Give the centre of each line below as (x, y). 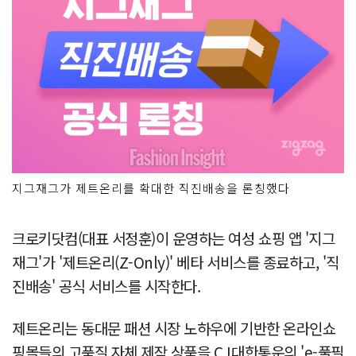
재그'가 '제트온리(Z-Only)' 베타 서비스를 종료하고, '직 (176, 261)
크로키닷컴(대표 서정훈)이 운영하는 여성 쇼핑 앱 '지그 (174, 238)
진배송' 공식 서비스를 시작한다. (106, 285)
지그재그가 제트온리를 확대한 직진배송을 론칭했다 (151, 188)
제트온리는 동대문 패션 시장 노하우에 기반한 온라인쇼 (174, 327)
